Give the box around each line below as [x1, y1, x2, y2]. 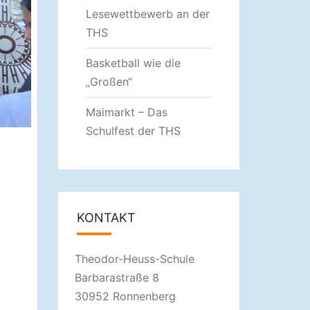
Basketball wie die [85, 56, 181, 70]
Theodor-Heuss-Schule [74, 252, 194, 266]
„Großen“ [85, 75, 132, 89]
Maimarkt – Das [85, 105, 167, 119]
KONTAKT [76, 210, 136, 225]
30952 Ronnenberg [74, 289, 176, 303]
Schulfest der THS [85, 124, 181, 138]
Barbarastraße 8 [74, 271, 159, 284]
